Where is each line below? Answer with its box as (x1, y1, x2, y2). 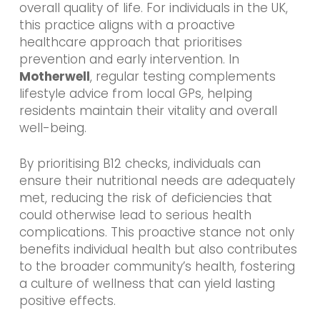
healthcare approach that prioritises (19, 34, 242, 51)
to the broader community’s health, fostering (19, 257, 295, 275)
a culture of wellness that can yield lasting (19, 274, 275, 292)
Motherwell (19, 68, 90, 86)
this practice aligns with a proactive (19, 16, 235, 34)
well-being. (19, 119, 86, 137)
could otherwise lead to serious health (19, 206, 251, 224)
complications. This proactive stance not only (19, 223, 294, 241)
